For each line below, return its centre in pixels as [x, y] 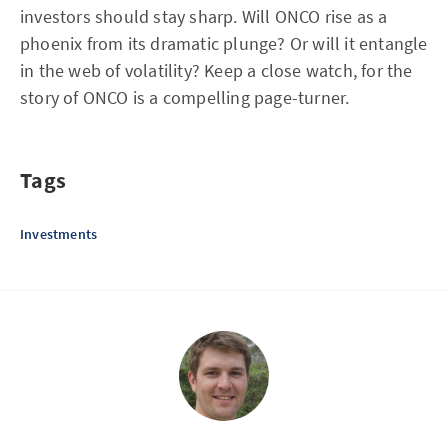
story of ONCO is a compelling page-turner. [185, 97]
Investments [59, 234]
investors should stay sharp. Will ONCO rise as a [204, 16]
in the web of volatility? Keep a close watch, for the [216, 70]
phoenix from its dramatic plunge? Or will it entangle [224, 43]
